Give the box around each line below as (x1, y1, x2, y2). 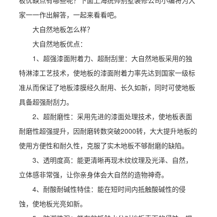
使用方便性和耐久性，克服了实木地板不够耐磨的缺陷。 (18, 140, 188, 151)
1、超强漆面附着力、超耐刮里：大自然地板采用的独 (32, 53, 192, 63)
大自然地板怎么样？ (32, 24, 93, 34)
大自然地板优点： (32, 39, 87, 49)
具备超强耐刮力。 (18, 97, 73, 107)
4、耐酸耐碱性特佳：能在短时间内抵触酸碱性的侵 (32, 184, 186, 194)
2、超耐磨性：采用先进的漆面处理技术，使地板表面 (32, 111, 192, 122)
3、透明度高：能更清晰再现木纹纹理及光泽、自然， (32, 155, 192, 165)
